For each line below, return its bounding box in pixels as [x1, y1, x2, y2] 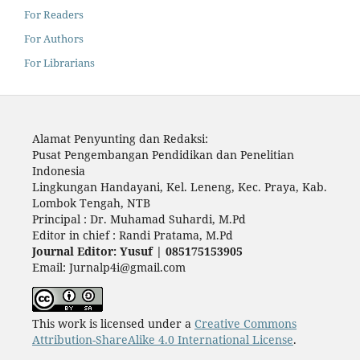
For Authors [24, 31, 84, 46]
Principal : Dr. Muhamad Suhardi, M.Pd [31, 211, 246, 227]
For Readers [24, 6, 84, 22]
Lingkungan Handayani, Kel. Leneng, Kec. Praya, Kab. [31, 178, 327, 194]
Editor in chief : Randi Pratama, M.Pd [31, 227, 233, 243]
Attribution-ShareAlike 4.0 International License [31, 331, 293, 347]
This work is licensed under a [31, 315, 194, 331]
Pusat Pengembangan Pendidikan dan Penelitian [31, 146, 294, 162]
